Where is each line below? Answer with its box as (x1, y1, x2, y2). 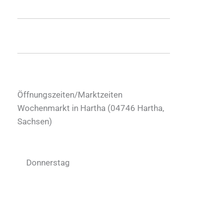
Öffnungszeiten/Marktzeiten (17, 89, 122, 100)
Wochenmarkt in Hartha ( (17, 103, 111, 113)
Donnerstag (26, 157, 70, 167)
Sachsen (17, 116, 49, 126)
